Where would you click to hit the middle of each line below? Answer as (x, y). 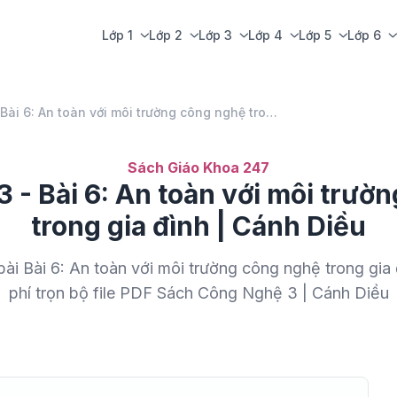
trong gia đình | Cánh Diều (198, 226)
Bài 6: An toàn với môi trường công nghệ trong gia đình (272, 112)
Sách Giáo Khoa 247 (198, 167)
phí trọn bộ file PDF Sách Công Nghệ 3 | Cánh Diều (198, 293)
